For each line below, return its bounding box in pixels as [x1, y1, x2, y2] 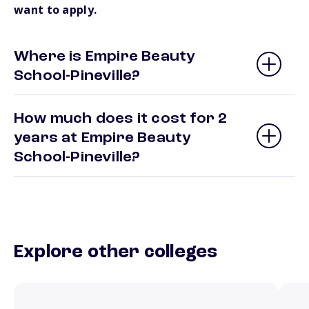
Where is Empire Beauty [14, 49, 196, 65]
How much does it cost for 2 [14, 111, 228, 127]
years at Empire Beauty [14, 130, 192, 146]
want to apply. [14, 2, 97, 18]
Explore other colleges [14, 243, 218, 263]
